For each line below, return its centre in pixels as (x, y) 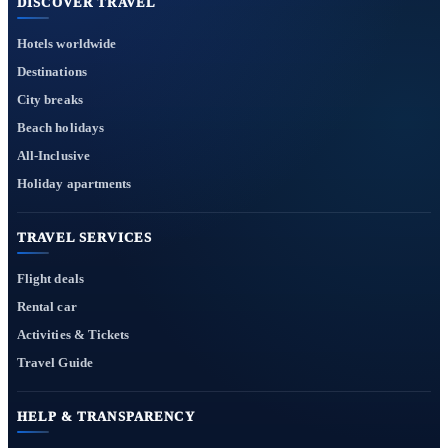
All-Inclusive (53, 155)
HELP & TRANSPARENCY (106, 417)
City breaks (50, 99)
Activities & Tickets (73, 334)
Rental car (47, 306)
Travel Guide (55, 362)
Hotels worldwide (67, 43)
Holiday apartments (74, 183)
